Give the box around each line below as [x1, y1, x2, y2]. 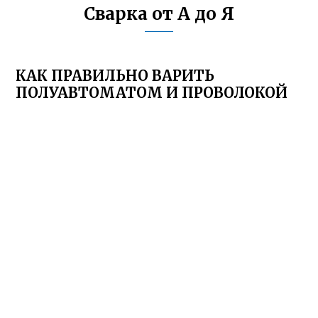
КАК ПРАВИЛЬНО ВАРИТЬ [16, 67, 215, 84]
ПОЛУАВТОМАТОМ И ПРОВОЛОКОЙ [16, 84, 288, 102]
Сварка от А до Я [84, 3, 234, 25]
